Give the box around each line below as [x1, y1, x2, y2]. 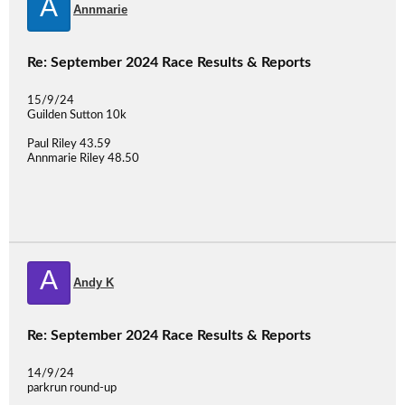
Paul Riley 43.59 [27, 138, 111, 150]
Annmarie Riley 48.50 [27, 153, 139, 165]
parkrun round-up [27, 382, 117, 394]
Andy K [73, 276, 114, 289]
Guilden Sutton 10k [27, 109, 127, 121]
